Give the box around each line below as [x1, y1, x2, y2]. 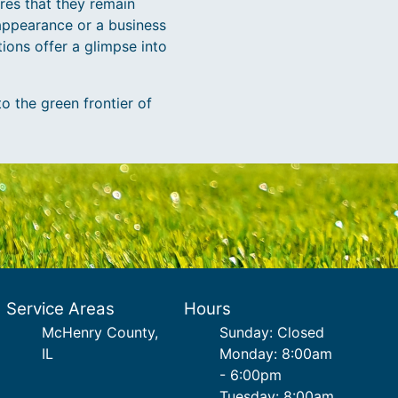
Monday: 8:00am [219, 345, 333, 362]
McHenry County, [41, 323, 158, 341]
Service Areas [5, 298, 115, 319]
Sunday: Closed [219, 323, 325, 341]
